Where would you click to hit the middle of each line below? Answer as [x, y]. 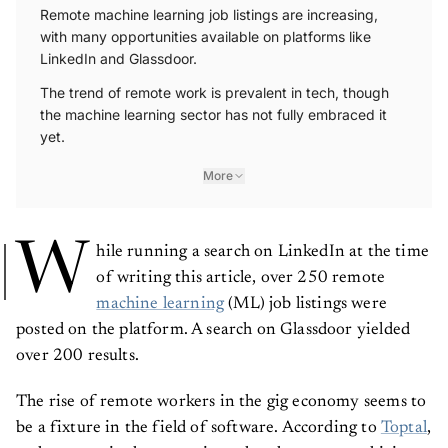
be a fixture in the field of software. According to [198, 421]
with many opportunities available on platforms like [205, 29]
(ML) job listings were [306, 297]
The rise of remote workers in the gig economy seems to [221, 395]
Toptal [403, 421]
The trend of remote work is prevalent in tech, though [214, 85]
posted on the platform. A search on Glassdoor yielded [213, 323]
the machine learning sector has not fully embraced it [213, 107]
